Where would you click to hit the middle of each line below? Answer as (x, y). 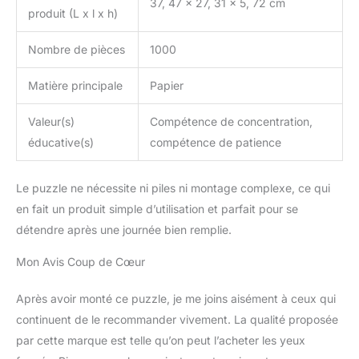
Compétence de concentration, (231, 121)
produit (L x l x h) (73, 13)
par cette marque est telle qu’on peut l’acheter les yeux (161, 340)
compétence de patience (216, 142)
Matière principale (75, 85)
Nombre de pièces (77, 49)
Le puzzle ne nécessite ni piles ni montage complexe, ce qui (173, 188)
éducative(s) (61, 142)
